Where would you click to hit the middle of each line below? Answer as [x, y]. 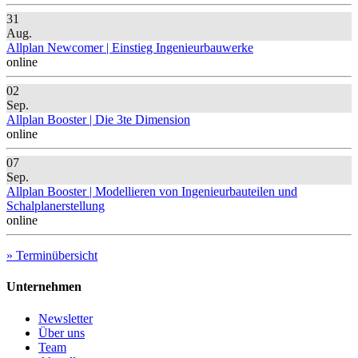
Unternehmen [44, 287]
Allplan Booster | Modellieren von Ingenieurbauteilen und [152, 192]
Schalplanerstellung [56, 206]
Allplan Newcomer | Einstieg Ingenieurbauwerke [130, 48]
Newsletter [66, 318]
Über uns [62, 332]
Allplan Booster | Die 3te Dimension [98, 120]
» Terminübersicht [52, 256]
